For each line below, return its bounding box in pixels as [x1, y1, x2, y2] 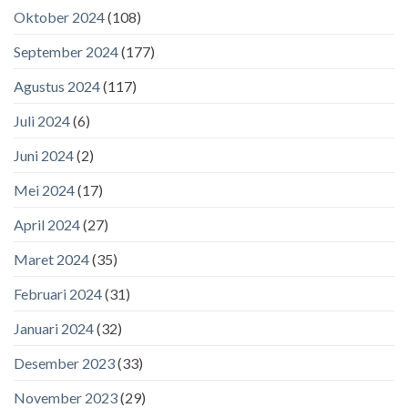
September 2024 [14, 42, 118, 60]
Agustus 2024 [14, 76, 100, 95]
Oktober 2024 [14, 7, 105, 25]
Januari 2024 [14, 319, 94, 337]
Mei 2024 [14, 180, 75, 199]
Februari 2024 [14, 284, 102, 302]
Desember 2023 [14, 353, 115, 372]
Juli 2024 [14, 111, 70, 129]
